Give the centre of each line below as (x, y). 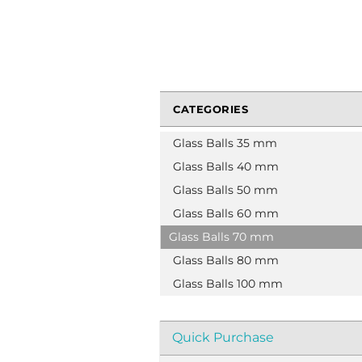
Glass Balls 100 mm (228, 284)
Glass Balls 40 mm (226, 166)
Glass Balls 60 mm (226, 213)
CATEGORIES (210, 109)
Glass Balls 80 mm (226, 260)
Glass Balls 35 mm (225, 143)
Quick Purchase (223, 337)
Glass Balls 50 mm (225, 190)
